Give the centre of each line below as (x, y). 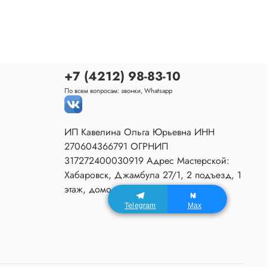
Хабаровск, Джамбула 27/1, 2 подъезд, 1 (153, 175)
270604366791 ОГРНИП (116, 146)
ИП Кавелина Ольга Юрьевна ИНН (139, 132)
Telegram (140, 206)
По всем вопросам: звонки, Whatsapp (118, 90)
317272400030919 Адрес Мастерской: (147, 160)
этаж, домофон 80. (105, 189)
